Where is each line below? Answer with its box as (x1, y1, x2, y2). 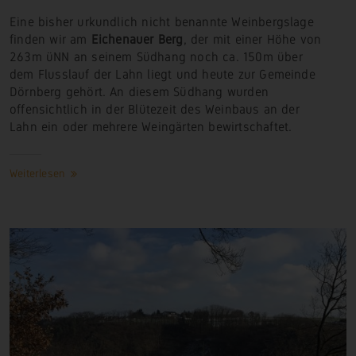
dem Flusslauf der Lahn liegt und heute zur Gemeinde (10, 66, 315, 82)
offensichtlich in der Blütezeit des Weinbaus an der (10, 101, 300, 117)
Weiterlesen (10, 166, 69, 180)
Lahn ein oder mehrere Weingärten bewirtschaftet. (10, 118, 296, 134)
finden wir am (10, 31, 91, 47)
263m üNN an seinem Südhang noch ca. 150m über (10, 48, 303, 64)
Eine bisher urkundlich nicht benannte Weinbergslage (10, 14, 314, 29)
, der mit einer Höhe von (183, 31, 322, 47)
